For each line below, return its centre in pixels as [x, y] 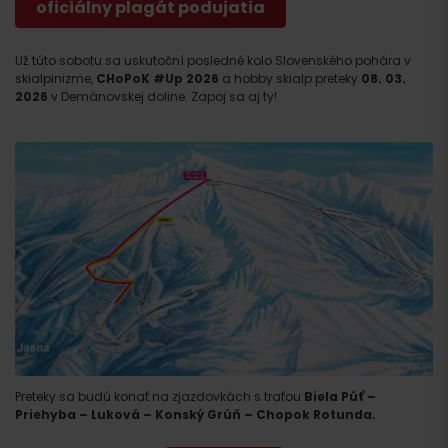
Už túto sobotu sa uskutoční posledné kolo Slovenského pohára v [213, 60]
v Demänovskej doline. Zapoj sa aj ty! [162, 96]
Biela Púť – [340, 396]
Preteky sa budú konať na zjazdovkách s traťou [159, 396]
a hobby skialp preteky [290, 78]
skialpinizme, [55, 78]
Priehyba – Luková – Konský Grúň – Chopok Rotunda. [195, 414]
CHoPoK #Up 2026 [157, 78]
